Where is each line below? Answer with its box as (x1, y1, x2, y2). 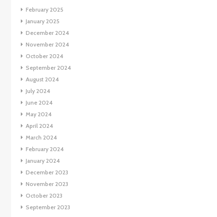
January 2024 (25, 157, 60, 165)
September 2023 (25, 203, 70, 211)
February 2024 (25, 145, 64, 153)
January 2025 (25, 17, 60, 25)
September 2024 (25, 64, 71, 72)
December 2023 (25, 169, 68, 176)
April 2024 (25, 122, 53, 130)
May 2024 (25, 110, 52, 118)
